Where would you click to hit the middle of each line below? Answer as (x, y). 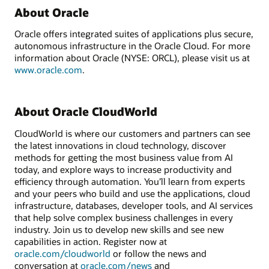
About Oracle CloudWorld (86, 112)
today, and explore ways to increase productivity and (123, 169)
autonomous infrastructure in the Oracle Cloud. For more (132, 46)
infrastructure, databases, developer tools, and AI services (134, 205)
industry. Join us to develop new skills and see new (119, 229)
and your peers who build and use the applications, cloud (132, 193)
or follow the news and (159, 253)
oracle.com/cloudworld (62, 253)
